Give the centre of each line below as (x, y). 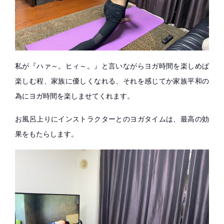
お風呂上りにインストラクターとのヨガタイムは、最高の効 (112, 119)
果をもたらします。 (46, 134)
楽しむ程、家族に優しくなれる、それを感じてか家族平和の (112, 81)
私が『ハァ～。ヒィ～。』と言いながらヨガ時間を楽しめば (112, 66)
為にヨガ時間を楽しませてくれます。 (74, 96)
